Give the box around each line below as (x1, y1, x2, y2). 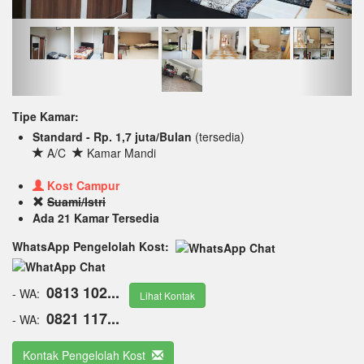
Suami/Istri (47, 193, 106, 210)
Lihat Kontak (140, 288, 195, 302)
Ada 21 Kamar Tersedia (32, 210, 159, 227)
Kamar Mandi (84, 145, 159, 162)
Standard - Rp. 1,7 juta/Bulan (32, 128, 195, 145)
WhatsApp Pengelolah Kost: (12, 238, 172, 255)
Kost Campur (47, 177, 119, 194)
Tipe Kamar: (12, 108, 79, 125)
